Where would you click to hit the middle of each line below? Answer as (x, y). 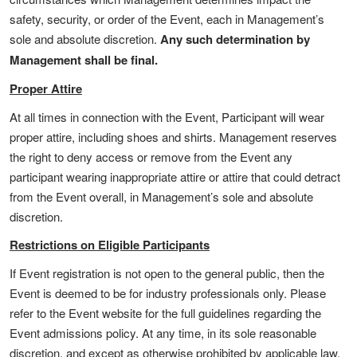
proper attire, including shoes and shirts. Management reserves (173, 137)
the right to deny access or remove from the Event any (151, 157)
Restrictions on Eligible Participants (110, 245)
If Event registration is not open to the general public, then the (167, 273)
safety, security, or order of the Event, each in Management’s (167, 19)
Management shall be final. (84, 60)
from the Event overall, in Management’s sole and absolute (161, 196)
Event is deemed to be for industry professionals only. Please (168, 293)
